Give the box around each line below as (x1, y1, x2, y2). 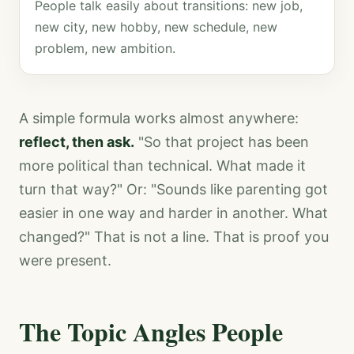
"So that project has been (134, 134, 309, 151)
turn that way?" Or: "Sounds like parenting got (19, 181, 328, 198)
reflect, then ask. (19, 134, 134, 151)
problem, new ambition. (35, 40, 176, 57)
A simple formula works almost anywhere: (19, 110, 299, 127)
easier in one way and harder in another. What (19, 205, 328, 222)
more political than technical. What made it (19, 157, 306, 175)
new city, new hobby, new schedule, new (35, 19, 278, 36)
